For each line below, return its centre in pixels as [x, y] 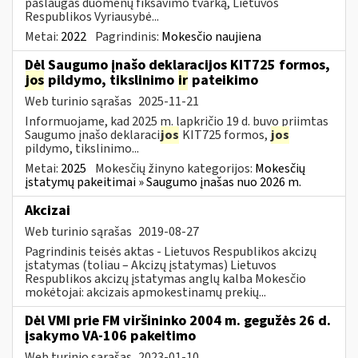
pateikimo [223, 80]
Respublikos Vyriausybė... [92, 16]
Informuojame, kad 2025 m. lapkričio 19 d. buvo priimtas [177, 121]
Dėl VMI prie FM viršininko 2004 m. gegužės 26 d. [178, 320]
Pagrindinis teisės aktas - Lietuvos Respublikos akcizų [171, 251]
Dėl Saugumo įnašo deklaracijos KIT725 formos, [177, 65]
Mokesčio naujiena [211, 36]
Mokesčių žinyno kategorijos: [175, 168]
